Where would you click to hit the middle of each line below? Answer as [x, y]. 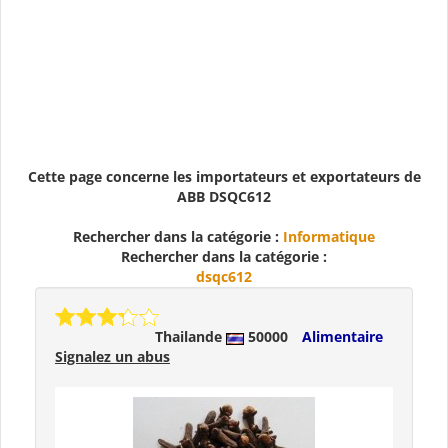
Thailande [190, 337]
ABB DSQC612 [224, 197]
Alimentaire [342, 337]
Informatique [329, 237]
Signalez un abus [112, 357]
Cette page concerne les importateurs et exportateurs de [224, 177]
